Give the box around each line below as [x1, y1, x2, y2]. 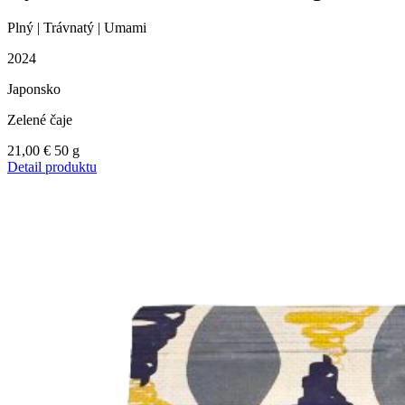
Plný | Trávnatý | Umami [7, 20, 146, 36]
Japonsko [7, 81, 61, 98]
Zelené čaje [7, 112, 72, 128]
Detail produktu [7, 159, 97, 175]
